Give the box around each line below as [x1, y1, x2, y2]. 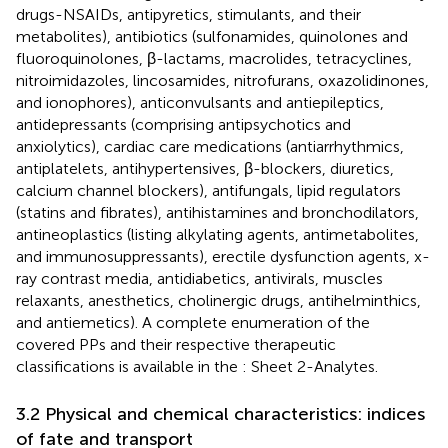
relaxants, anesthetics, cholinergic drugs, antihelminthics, [16, 290, 421, 310]
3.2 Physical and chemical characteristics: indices [16, 402, 425, 425]
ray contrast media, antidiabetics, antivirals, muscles [16, 268, 383, 288]
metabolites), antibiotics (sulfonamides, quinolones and [16, 26, 408, 46]
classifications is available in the [16, 356, 242, 376]
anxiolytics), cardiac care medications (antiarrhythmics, [16, 136, 404, 156]
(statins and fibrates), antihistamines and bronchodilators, [16, 202, 419, 222]
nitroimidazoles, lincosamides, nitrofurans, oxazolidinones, [16, 70, 429, 90]
